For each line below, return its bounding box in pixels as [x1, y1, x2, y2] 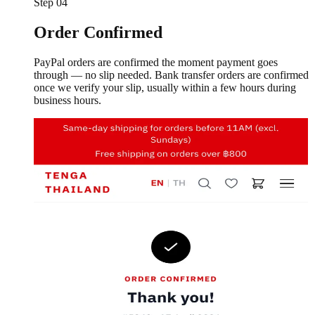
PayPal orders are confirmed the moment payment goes [34, 56, 278, 69]
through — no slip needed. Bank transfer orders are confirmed [34, 69, 309, 82]
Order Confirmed [34, 23, 162, 42]
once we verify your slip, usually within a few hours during [34, 82, 296, 94]
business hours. [34, 94, 101, 107]
